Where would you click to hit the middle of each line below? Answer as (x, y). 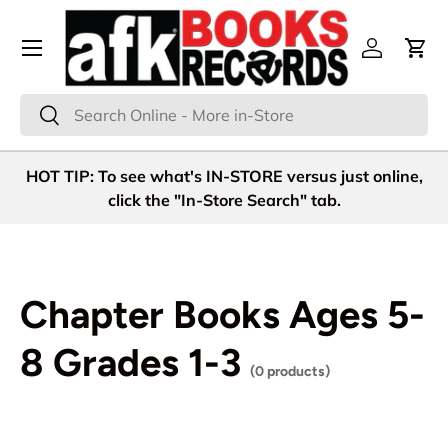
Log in (393, 58)
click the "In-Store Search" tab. (224, 200)
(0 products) (290, 372)
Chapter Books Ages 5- (222, 315)
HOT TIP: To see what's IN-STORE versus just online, (224, 176)
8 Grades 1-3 (130, 363)
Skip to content (96, 36)
